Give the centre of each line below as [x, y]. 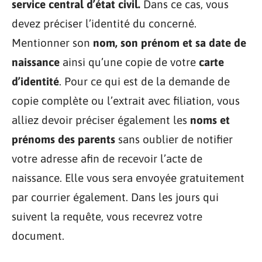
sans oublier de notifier [175, 139]
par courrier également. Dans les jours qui [115, 197]
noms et [210, 120]
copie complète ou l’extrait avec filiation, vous [126, 101]
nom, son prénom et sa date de [170, 43]
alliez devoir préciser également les [101, 120]
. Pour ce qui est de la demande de [144, 81]
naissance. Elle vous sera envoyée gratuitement [128, 178]
